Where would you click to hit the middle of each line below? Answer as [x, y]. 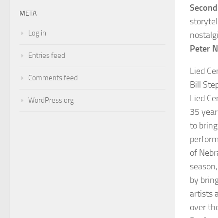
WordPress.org [51, 100]
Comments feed [53, 78]
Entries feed [47, 55]
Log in [37, 33]
